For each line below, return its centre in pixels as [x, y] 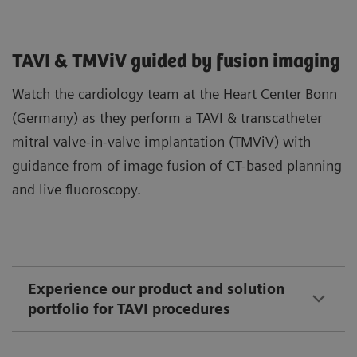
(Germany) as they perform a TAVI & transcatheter [167, 118]
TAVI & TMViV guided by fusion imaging [176, 62]
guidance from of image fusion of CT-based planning [177, 166]
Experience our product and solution [157, 289]
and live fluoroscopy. [76, 190]
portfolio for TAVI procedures [129, 309]
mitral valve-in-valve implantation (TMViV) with [161, 142]
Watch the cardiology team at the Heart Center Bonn [175, 94]
